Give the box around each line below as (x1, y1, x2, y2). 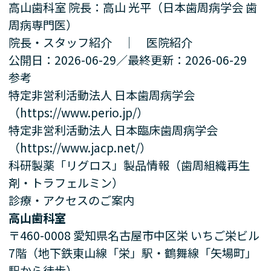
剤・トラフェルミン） (8, 174, 124, 191)
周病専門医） (8, 16, 78, 33)
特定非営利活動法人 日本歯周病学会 (8, 86, 195, 103)
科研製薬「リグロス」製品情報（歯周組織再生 (8, 156, 250, 174)
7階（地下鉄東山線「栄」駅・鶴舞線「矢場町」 (8, 244, 257, 261)
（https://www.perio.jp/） (8, 103, 149, 121)
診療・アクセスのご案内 (8, 191, 135, 209)
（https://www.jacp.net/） (8, 139, 152, 156)
